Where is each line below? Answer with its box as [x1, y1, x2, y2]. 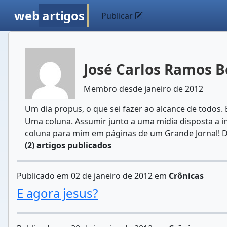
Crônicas [169, 170, 204, 181]
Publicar [101, 10, 135, 21]
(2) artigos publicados [25, 140, 111, 151]
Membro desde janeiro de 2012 [84, 83, 203, 94]
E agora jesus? [17, 184, 98, 201]
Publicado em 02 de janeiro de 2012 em [17, 170, 169, 181]
